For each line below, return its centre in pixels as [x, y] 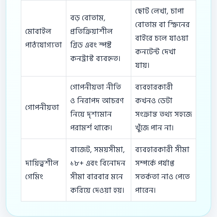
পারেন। [146, 190]
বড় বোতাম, [88, 18]
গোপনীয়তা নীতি [96, 87]
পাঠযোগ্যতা [44, 45]
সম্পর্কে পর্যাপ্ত [155, 163]
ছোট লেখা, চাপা [160, 11]
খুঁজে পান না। [155, 128]
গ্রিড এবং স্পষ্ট [91, 45]
